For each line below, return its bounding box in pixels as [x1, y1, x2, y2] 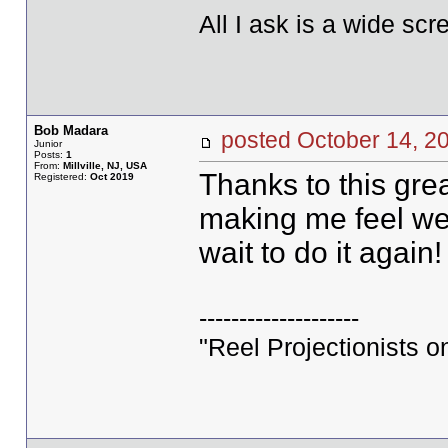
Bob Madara [33, 123, 108, 138]
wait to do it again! [198, 236, 442, 269]
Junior [33, 138, 62, 149]
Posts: [33, 149, 66, 160]
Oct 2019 [89, 171, 134, 182]
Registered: [33, 171, 90, 182]
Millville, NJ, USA [62, 160, 147, 171]
